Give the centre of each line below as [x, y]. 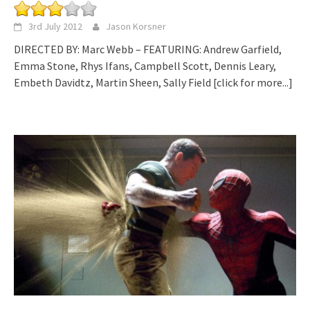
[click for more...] [253, 83]
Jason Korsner [136, 27]
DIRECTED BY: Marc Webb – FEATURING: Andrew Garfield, [148, 49]
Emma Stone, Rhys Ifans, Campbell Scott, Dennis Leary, [145, 66]
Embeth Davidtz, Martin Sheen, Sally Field [113, 83]
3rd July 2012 [55, 27]
